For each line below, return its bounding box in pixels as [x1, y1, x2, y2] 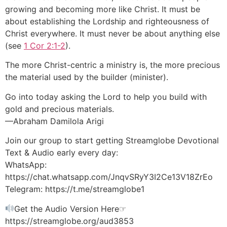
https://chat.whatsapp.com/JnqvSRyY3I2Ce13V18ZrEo [5, 172, 213, 182]
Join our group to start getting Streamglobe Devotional [5, 135, 219, 146]
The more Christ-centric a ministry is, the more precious [5, 60, 220, 70]
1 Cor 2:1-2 [24, 41, 65, 51]
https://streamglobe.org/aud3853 [5, 215, 134, 226]
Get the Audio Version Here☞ [14, 203, 127, 214]
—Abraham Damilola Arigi [5, 116, 104, 126]
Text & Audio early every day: [5, 147, 118, 158]
